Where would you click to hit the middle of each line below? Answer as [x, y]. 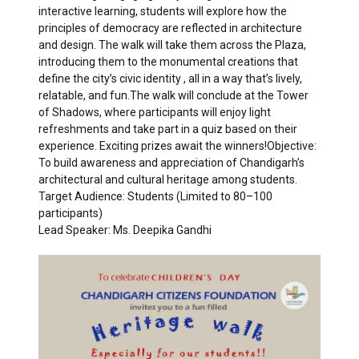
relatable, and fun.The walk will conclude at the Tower [173, 95]
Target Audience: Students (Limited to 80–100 [155, 196]
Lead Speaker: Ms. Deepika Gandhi [125, 230]
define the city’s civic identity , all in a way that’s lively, [170, 79]
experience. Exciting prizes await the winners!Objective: [177, 146]
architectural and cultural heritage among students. [168, 179]
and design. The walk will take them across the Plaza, [172, 45]
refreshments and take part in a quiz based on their [168, 129]
